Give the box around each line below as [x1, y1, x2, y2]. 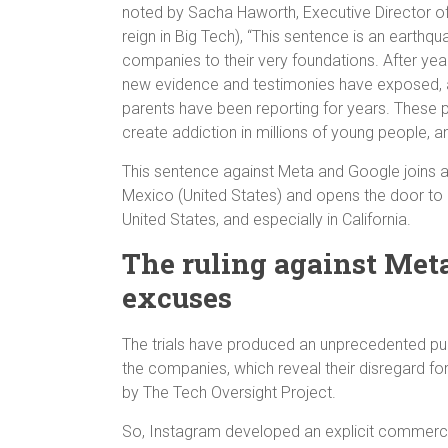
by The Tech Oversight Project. [122, 382, 336, 402]
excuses [122, 278, 232, 316]
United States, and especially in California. [122, 209, 411, 229]
